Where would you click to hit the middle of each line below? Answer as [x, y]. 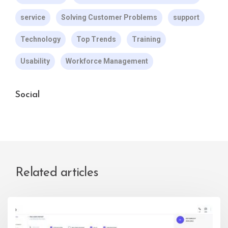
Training [146, 39]
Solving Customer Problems [109, 18]
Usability [35, 61]
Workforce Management [107, 61]
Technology [40, 39]
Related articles [57, 173]
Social [27, 95]
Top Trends [96, 39]
